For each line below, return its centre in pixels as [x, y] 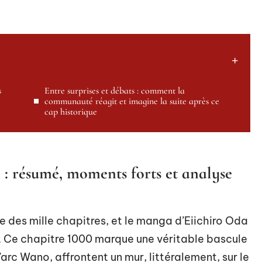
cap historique [71, 112]
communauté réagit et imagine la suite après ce [132, 101]
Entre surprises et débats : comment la [115, 91]
